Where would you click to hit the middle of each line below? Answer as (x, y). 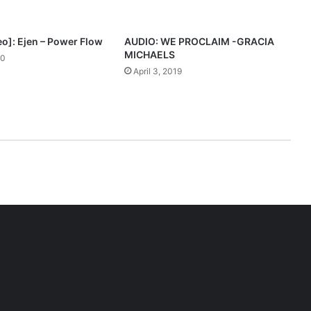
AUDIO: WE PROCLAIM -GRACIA (199, 42)
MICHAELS (149, 55)
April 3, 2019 (157, 72)
